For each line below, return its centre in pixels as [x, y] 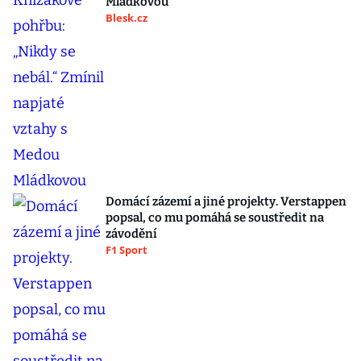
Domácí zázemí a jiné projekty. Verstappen [226, 202]
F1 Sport [127, 250]
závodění [131, 234]
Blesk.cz [127, 18]
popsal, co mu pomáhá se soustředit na [215, 218]
